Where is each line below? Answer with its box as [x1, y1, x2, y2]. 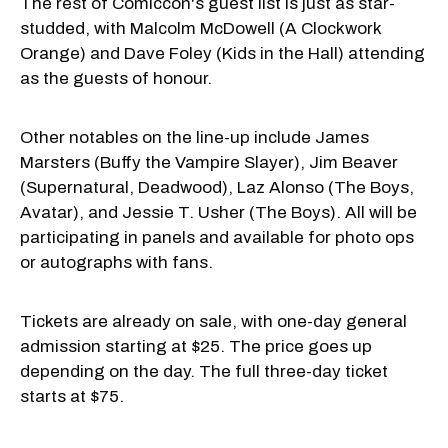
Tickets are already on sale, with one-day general [20, 311, 407, 331]
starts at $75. [20, 386, 124, 406]
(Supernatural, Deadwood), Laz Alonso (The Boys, [20, 177, 414, 197]
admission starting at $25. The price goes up [20, 336, 372, 356]
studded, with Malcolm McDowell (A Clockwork [20, 18, 381, 38]
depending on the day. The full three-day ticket [20, 361, 388, 381]
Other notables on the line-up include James [20, 127, 369, 147]
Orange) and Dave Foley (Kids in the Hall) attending [20, 43, 425, 63]
